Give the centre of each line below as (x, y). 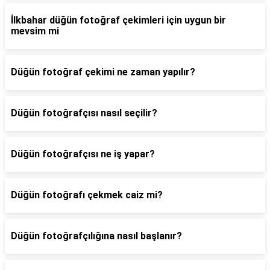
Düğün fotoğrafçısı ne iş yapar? (83, 154)
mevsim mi (35, 31)
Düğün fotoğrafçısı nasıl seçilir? (84, 113)
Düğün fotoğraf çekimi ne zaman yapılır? (103, 72)
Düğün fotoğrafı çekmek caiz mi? (87, 195)
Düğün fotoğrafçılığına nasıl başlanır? (96, 236)
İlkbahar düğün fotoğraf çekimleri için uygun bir (118, 20)
